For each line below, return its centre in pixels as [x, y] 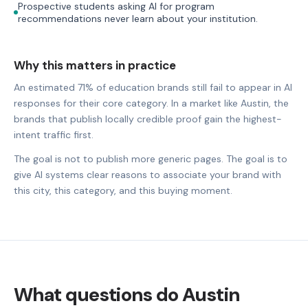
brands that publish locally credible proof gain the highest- [148, 119]
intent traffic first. [54, 134]
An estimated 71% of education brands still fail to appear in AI [153, 87]
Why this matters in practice [95, 65]
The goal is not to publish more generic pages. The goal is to [151, 158]
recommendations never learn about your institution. [138, 18]
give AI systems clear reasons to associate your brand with [147, 174]
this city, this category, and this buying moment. [123, 190]
